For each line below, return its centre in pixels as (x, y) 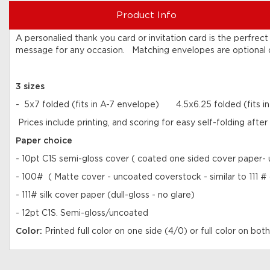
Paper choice (45, 141)
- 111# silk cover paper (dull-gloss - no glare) (105, 195)
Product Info (146, 15)
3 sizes (30, 86)
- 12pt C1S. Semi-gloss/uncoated (83, 213)
